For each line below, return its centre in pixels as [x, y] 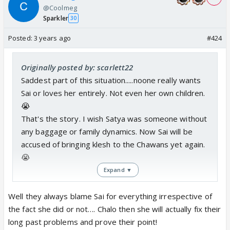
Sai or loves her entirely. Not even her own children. [113, 93]
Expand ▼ [118, 169]
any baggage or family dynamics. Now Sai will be [107, 131]
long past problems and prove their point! [83, 222]
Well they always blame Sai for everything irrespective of [110, 196]
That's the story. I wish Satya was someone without [114, 118]
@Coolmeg [60, 7]
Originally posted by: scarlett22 [77, 67]
